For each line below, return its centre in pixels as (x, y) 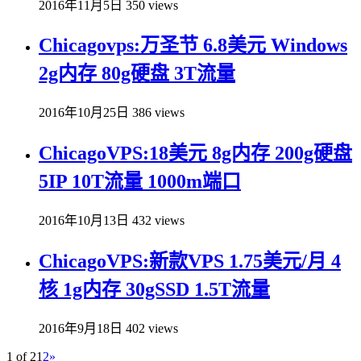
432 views (158, 221)
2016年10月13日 (84, 221)
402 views (152, 328)
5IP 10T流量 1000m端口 (140, 182)
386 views (158, 113)
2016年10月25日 (84, 113)
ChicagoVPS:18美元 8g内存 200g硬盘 (195, 154)
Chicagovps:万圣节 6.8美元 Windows (193, 46)
